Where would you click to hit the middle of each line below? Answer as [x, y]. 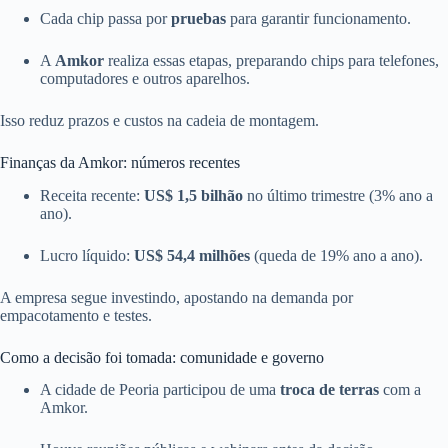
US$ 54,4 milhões [192, 255]
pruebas [198, 18]
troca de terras [329, 390]
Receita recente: [92, 195]
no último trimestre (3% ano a [338, 195]
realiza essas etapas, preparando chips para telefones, [271, 60]
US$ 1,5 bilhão [193, 195]
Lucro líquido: [87, 255]
